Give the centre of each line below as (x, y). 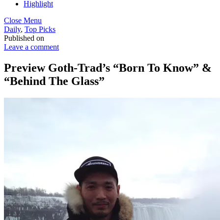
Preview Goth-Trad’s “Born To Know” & (108, 68)
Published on (24, 38)
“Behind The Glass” (54, 81)
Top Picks (40, 29)
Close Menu (23, 20)
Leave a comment (31, 47)
